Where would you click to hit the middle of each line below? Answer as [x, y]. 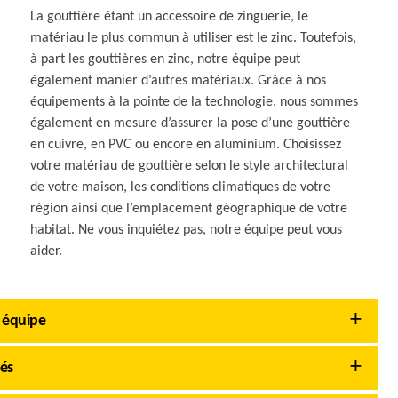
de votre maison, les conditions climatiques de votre [181, 187]
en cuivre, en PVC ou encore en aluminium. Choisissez [186, 145]
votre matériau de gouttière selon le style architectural [190, 166]
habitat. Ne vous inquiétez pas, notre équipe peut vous [187, 230]
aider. [47, 251]
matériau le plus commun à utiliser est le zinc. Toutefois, [194, 38]
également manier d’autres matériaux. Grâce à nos [179, 81]
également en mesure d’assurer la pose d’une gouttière [191, 123]
